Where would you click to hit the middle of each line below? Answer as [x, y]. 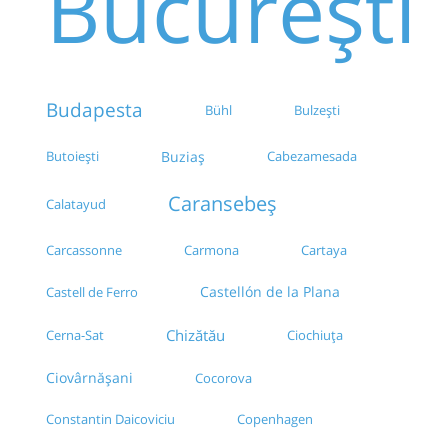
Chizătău [195, 335]
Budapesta [94, 110]
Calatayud [76, 203]
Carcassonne [84, 250]
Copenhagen [275, 419]
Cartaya [324, 250]
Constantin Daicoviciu [110, 419]
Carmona [211, 250]
